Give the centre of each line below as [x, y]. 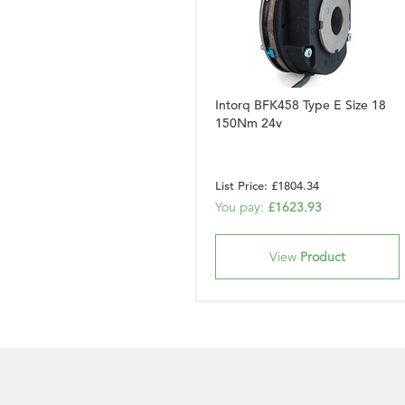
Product [323, 257]
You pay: [241, 207]
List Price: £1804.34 [267, 186]
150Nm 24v [249, 123]
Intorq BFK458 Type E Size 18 [301, 105]
